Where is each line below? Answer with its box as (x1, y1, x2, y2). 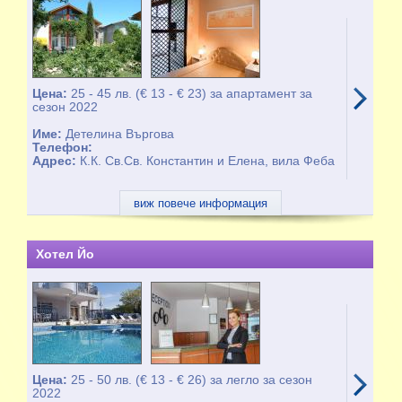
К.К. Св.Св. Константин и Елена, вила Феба (80, 153, 336, 168)
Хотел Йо (35, 247, 94, 261)
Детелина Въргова (66, 127, 175, 141)
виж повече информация (133, 197, 267, 210)
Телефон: (32, 140, 93, 154)
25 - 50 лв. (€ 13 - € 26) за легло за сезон (71, 372, 313, 387)
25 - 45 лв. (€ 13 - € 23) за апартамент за (71, 86, 313, 100)
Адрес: (32, 153, 81, 168)
